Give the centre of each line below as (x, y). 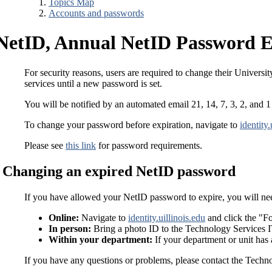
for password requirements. (149, 145)
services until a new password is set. (93, 83)
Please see (45, 145)
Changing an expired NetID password (119, 171)
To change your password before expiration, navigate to (132, 124)
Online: (64, 217)
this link (81, 145)
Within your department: (100, 239)
